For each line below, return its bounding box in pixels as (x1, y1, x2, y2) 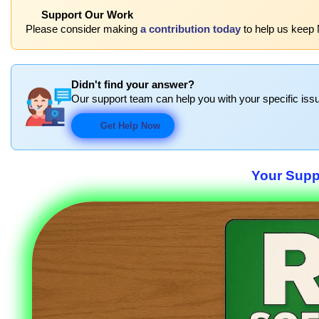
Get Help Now (97, 120, 160, 131)
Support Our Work (38, 9, 134, 21)
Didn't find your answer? (71, 78, 194, 90)
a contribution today (140, 23, 241, 35)
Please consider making (26, 23, 140, 35)
